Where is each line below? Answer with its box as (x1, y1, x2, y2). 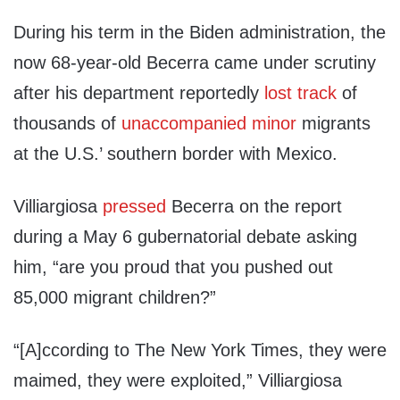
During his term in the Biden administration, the (13, 22, 386, 43)
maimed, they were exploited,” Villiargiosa (13, 371, 342, 391)
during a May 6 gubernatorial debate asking (13, 227, 357, 247)
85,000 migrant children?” (13, 287, 216, 308)
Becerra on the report (166, 196, 342, 217)
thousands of (13, 113, 121, 134)
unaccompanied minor (121, 113, 296, 134)
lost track (264, 83, 337, 104)
